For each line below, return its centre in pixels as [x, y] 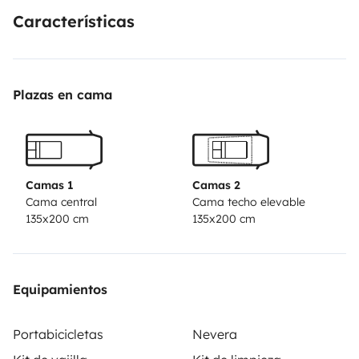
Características [74, 21]
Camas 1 [50, 186]
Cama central [61, 202]
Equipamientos [60, 290]
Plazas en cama [63, 94]
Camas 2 [216, 186]
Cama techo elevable [249, 202]
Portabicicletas [58, 335]
